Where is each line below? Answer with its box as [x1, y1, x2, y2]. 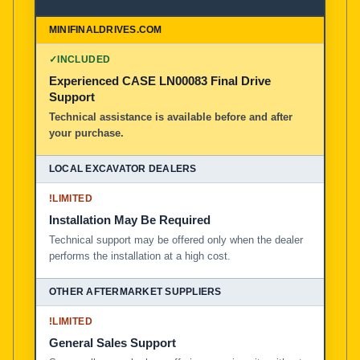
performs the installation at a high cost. [49, 249, 231, 262]
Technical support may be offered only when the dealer [49, 233, 303, 246]
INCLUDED [57, 53, 111, 65]
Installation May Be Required [49, 212, 211, 227]
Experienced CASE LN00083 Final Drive [49, 73, 271, 88]
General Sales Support [49, 335, 176, 350]
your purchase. [49, 126, 124, 139]
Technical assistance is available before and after [49, 110, 292, 123]
